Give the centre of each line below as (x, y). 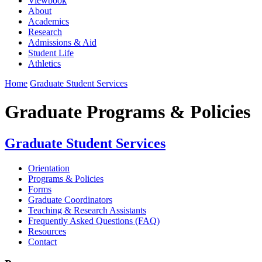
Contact (42, 242)
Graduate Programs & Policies (127, 112)
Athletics (44, 63)
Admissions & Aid (62, 42)
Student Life (51, 53)
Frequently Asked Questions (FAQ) (94, 220)
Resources (47, 231)
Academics (49, 21)
